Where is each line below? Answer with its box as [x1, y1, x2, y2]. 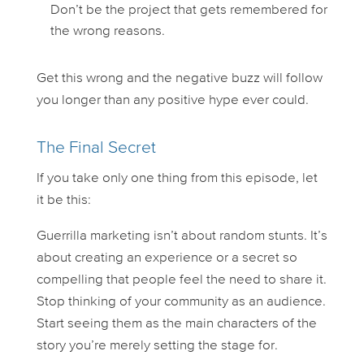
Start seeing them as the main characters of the [36, 316, 317, 331]
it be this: [36, 193, 91, 207]
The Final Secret [36, 139, 156, 157]
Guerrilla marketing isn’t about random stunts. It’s [36, 228, 327, 243]
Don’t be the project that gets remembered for [50, 2, 327, 17]
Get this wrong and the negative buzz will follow [36, 71, 323, 85]
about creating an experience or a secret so [36, 250, 297, 265]
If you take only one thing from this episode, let [36, 171, 318, 185]
